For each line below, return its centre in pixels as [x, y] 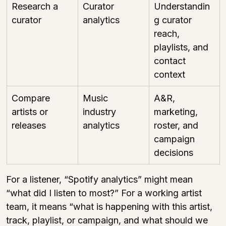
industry [101, 111]
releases [29, 125]
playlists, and [182, 47]
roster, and [177, 125]
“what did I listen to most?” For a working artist [105, 193]
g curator [174, 20]
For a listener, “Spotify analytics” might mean [101, 179]
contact [171, 61]
